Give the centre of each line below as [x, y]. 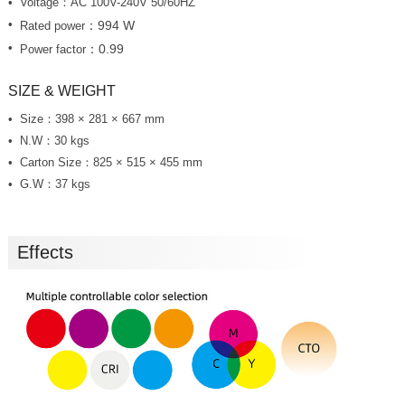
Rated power [52, 25]
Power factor [52, 49]
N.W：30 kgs [54, 141]
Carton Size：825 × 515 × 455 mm [111, 163]
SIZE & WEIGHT [61, 91]
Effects [45, 253]
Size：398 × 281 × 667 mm [92, 119]
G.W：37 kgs [55, 184]
